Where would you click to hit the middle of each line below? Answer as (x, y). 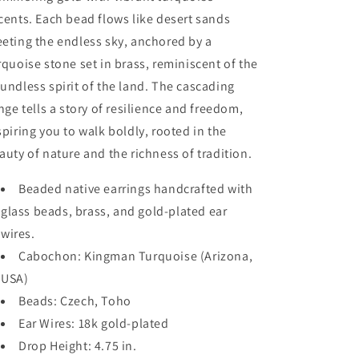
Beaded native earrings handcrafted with (136, 189)
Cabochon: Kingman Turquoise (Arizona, (136, 256)
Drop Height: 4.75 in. (79, 346)
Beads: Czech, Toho (75, 301)
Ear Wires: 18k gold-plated (95, 323)
